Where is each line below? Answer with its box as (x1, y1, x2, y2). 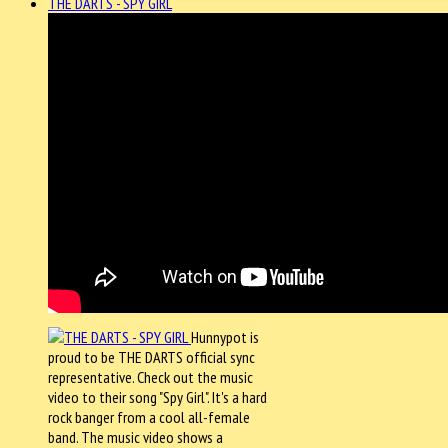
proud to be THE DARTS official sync (48, 346, 255, 367)
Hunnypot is (191, 326, 259, 347)
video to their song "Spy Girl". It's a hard (48, 386, 267, 407)
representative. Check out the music (48, 366, 253, 387)
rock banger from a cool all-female (48, 406, 250, 427)
